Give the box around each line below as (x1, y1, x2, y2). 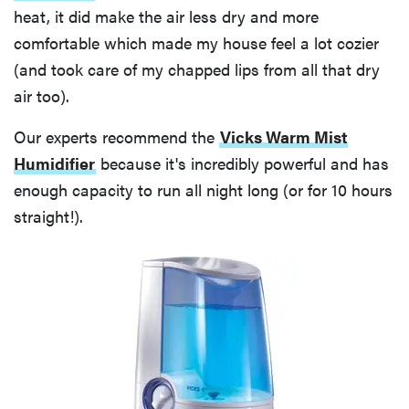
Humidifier (14, 152, 95, 175)
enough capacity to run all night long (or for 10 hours (14, 178, 393, 202)
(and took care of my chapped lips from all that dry (14, 58, 380, 81)
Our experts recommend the (14, 125, 219, 149)
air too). (14, 84, 69, 108)
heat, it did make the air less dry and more (14, 5, 319, 28)
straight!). (14, 204, 83, 228)
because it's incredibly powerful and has (96, 152, 389, 175)
